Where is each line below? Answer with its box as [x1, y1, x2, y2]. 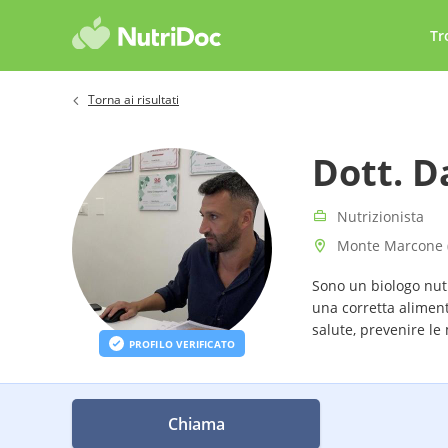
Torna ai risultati [88, 91, 179, 108]
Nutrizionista [337, 207, 424, 226]
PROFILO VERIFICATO [129, 336, 235, 351]
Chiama [167, 413, 225, 435]
